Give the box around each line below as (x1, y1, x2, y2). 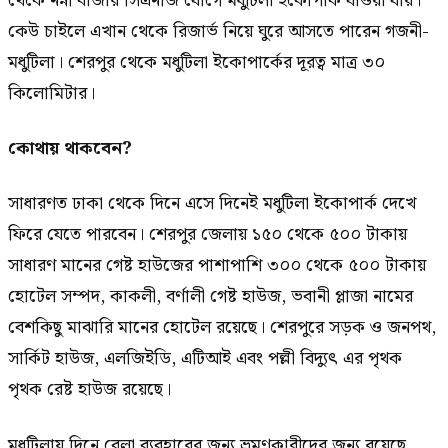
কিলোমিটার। (8, 78, 95, 108)
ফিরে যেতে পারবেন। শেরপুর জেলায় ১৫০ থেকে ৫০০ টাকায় (8, 220, 407, 250)
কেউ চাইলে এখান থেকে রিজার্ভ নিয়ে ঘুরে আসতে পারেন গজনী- (8, 16, 429, 46)
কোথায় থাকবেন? (8, 134, 132, 164)
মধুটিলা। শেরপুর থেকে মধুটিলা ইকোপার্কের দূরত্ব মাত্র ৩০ (8, 47, 385, 77)
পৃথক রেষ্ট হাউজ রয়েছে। (8, 375, 171, 405)
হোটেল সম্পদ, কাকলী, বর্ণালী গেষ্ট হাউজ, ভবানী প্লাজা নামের (8, 282, 413, 312)
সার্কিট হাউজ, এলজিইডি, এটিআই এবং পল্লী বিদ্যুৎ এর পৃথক (8, 344, 402, 374)
